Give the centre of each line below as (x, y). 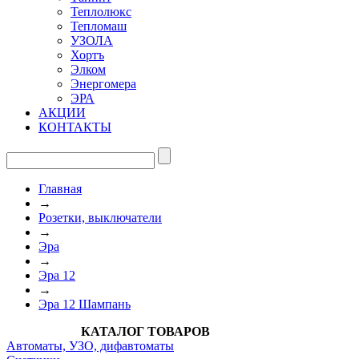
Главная (60, 188)
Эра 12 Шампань (85, 304)
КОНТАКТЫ (75, 127)
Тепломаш (99, 26)
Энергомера (103, 83)
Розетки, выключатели (100, 217)
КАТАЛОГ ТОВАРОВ (145, 331)
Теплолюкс (101, 11)
